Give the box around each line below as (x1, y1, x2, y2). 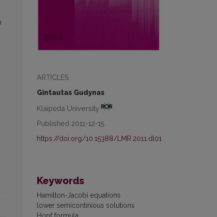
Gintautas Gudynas (37, 88, 105, 96)
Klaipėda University (37, 104, 101, 112)
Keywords (37, 175, 84, 187)
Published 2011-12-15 (37, 119, 105, 128)
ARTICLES (37, 73, 69, 81)
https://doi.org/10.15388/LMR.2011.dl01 (37, 135, 162, 143)
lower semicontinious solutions (37, 201, 135, 210)
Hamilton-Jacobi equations (37, 191, 121, 200)
